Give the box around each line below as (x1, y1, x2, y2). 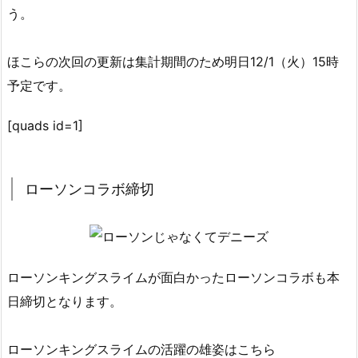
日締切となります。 (7, 293, 122, 310)
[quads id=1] (7, 117, 83, 134)
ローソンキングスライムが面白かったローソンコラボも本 (7, 269, 340, 286)
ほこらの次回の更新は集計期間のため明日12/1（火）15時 (7, 53, 339, 70)
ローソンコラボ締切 (25, 181, 154, 198)
